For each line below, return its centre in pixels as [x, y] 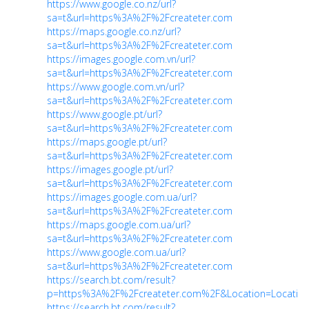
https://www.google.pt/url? [104, 114]
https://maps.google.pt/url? [107, 141]
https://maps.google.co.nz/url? [114, 31]
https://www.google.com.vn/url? [116, 86]
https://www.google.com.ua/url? [116, 252]
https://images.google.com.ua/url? [122, 197]
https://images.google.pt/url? [110, 169]
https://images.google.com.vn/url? [121, 59]
